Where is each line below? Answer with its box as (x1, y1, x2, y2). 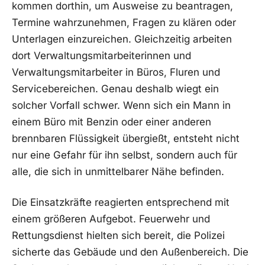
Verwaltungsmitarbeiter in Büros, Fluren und (12, 66, 220, 79)
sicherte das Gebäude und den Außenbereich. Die (12, 245, 248, 258)
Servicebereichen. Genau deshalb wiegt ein (12, 83, 219, 95)
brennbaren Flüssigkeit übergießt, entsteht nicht (12, 132, 240, 145)
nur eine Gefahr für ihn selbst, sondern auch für (12, 149, 237, 161)
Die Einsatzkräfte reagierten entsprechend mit (12, 196, 230, 208)
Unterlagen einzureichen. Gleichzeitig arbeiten (12, 33, 232, 46)
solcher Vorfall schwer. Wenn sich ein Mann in (12, 99, 231, 112)
